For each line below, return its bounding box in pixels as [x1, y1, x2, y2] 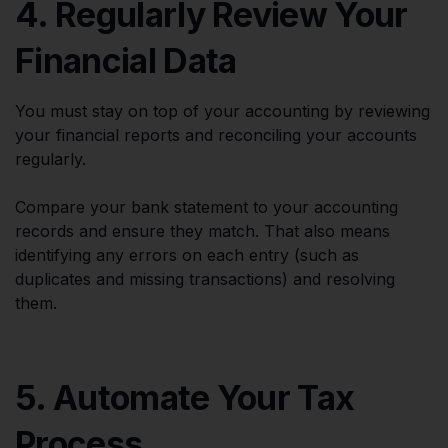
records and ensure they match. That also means [15, 220, 390, 241]
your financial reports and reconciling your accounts [15, 124, 417, 145]
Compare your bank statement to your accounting [15, 196, 398, 217]
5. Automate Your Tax [15, 376, 355, 418]
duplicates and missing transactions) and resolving [15, 268, 395, 289]
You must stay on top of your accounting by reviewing [15, 100, 430, 121]
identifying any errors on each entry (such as [15, 244, 359, 265]
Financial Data [15, 39, 237, 81]
